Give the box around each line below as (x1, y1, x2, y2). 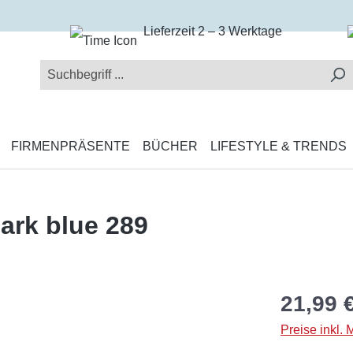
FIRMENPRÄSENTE (11, 139, 130, 153)
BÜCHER (143, 139, 198, 153)
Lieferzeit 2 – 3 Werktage (143, 24, 283, 38)
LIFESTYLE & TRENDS (210, 139, 347, 153)
